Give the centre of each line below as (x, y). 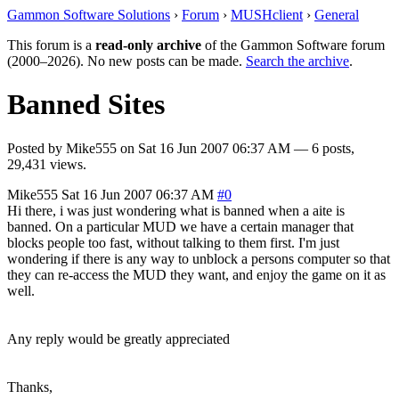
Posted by (37, 148)
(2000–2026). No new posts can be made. (126, 61)
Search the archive (297, 61)
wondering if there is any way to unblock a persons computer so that (199, 258)
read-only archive (148, 45)
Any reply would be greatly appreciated (118, 338)
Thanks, (30, 387)
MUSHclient (267, 15)
